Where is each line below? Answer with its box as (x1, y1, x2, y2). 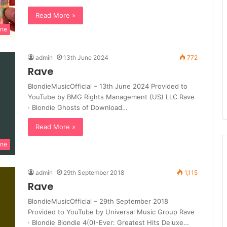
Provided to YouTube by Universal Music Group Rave (28, 208, 195, 216)
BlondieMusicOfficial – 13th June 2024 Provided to (28, 82, 187, 91)
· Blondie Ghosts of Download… (28, 103, 128, 112)
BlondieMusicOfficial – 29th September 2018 (28, 197, 168, 206)
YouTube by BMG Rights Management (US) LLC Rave (28, 93, 195, 101)
